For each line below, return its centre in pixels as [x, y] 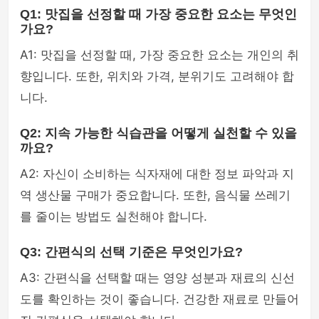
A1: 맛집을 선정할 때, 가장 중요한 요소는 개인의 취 [159, 55]
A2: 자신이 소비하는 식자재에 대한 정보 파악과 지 [157, 174]
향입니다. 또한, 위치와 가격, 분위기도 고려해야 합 [157, 76]
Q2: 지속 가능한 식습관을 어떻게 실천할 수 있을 [158, 133]
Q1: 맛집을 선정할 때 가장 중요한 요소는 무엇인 [158, 14]
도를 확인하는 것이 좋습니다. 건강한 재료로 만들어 [159, 299]
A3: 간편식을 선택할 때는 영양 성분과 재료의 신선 [157, 278]
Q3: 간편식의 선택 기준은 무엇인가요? [131, 252]
